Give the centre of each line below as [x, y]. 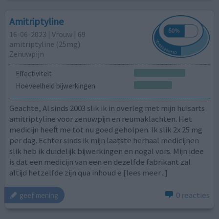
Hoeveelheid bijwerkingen [55, 86]
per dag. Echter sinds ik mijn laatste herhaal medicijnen [104, 140]
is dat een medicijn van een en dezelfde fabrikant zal [100, 162]
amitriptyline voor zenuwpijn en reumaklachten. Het [101, 119]
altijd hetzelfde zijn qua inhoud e [66, 172]
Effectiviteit [33, 73]
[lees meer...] [146, 172]
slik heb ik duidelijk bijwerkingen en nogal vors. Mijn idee [107, 151]
